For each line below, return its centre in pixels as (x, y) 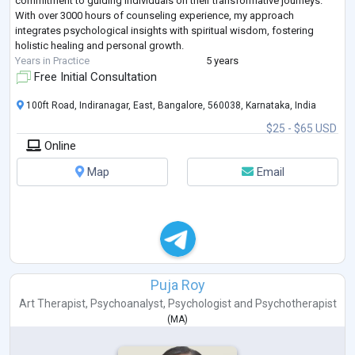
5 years (222, 61)
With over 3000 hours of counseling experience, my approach (155, 16)
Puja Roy (177, 285)
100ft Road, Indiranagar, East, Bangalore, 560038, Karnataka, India (170, 106)
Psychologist (199, 304)
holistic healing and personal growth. (99, 46)
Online (59, 146)
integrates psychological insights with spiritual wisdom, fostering (164, 31)
